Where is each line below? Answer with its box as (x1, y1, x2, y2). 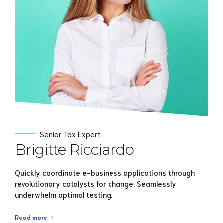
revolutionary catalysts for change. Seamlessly (15, 178, 176, 189)
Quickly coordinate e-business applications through (15, 167, 195, 178)
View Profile (91, 15, 126, 24)
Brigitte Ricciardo (15, 140, 134, 159)
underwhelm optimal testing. (15, 189, 112, 200)
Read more (15, 213, 47, 221)
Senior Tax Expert (40, 128, 101, 139)
